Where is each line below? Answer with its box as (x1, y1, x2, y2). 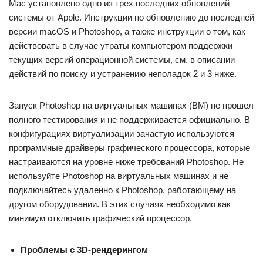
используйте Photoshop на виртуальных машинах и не (9, 171, 228, 181)
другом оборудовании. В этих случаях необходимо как (9, 199, 231, 209)
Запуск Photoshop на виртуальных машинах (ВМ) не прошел (9, 100, 254, 110)
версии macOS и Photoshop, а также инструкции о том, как (9, 26, 245, 36)
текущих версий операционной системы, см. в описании (9, 55, 235, 65)
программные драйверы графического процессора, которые (9, 143, 250, 153)
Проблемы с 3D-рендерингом (21, 245, 148, 255)
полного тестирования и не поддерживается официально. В (9, 114, 250, 124)
